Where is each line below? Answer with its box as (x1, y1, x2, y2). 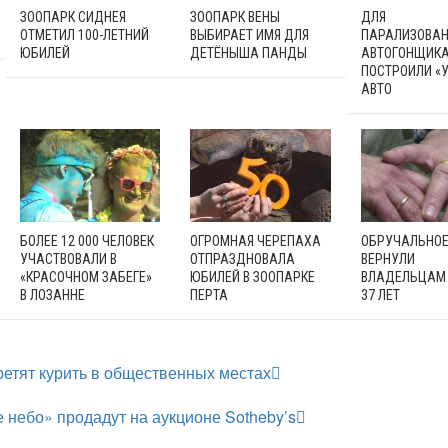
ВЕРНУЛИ (360, 251, 415, 268)
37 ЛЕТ (360, 287, 400, 304)
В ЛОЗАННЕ (19, 287, 85, 304)
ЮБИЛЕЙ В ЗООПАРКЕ (190, 269, 316, 286)
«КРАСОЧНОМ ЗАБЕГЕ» (19, 269, 152, 286)
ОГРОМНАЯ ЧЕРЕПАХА (190, 233, 322, 250)
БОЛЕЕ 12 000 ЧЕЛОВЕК (19, 233, 154, 250)
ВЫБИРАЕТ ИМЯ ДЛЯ (190, 26, 310, 43)
